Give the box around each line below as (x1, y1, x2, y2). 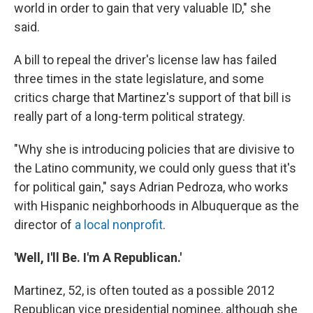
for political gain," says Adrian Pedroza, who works (14, 179, 289, 194)
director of (14, 217, 75, 232)
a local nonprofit (75, 217, 163, 232)
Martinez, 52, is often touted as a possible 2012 (14, 282, 275, 298)
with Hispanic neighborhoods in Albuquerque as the (14, 198, 299, 213)
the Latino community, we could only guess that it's (14, 160, 296, 175)
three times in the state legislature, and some (14, 71, 264, 86)
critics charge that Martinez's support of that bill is (14, 89, 291, 105)
